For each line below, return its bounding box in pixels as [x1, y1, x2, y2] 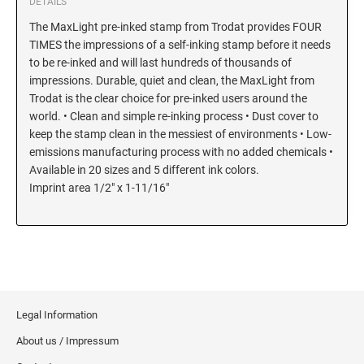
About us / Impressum [16, 335, 119, 348]
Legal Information [16, 309, 97, 322]
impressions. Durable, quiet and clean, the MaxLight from [29, 74, 314, 88]
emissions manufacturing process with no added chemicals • [29, 145, 333, 159]
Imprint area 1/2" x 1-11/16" [29, 181, 169, 195]
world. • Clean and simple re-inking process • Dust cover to [29, 110, 318, 123]
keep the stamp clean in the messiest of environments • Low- [29, 128, 331, 141]
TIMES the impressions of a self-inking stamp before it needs [29, 38, 331, 52]
